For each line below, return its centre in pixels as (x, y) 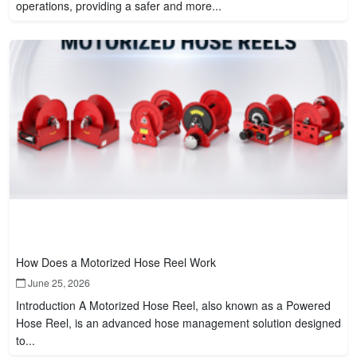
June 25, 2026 (58, 282)
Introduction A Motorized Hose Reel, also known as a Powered (173, 305)
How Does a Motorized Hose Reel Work (116, 262)
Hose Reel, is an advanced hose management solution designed (178, 322)
